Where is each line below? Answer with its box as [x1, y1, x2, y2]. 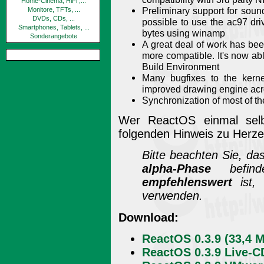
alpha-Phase [142, 162, 211, 176]
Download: [118, 210, 179, 224]
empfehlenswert [142, 176, 232, 189]
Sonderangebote [30, 32, 77, 39]
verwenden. [142, 189, 203, 203]
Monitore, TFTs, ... [27, 6, 80, 13]
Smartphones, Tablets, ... [18, 24, 90, 31]
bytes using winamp [142, 27, 225, 38]
